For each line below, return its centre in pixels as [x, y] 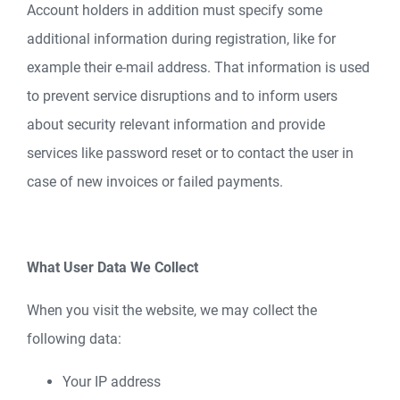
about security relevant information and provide [176, 125]
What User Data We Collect [112, 267]
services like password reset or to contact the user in [190, 153]
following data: [74, 339]
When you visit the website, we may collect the [172, 310]
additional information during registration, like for [181, 39]
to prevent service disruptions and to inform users [182, 96]
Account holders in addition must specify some [175, 10]
